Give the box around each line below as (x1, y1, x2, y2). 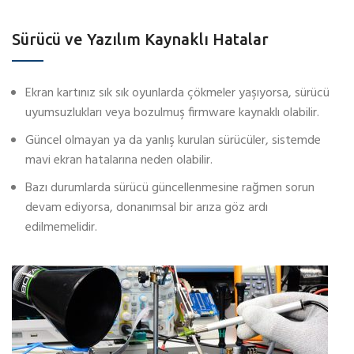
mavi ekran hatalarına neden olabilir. (25, 150, 213, 171)
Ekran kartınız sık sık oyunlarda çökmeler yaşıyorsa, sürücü (25, 83, 330, 104)
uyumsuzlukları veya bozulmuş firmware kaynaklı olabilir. (25, 103, 319, 124)
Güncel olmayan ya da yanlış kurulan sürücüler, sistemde (25, 130, 321, 152)
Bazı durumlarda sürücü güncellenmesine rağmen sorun (25, 178, 314, 199)
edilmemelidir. (25, 217, 97, 239)
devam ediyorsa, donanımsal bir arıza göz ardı (25, 198, 268, 219)
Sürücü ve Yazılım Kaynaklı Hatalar (12, 30, 269, 49)
